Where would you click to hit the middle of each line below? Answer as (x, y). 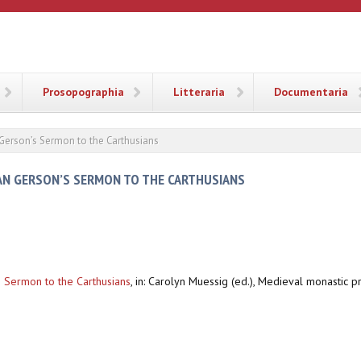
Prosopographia (83, 92)
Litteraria (199, 92)
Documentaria (311, 92)
